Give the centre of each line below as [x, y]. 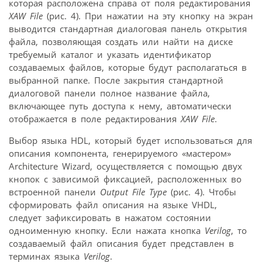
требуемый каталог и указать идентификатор [110, 54]
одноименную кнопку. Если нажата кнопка [107, 230]
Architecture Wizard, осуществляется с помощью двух [125, 166]
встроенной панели [54, 192]
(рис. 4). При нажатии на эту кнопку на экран [148, 15]
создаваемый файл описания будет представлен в [121, 243]
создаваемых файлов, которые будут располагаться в [128, 67]
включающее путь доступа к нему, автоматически [120, 106]
